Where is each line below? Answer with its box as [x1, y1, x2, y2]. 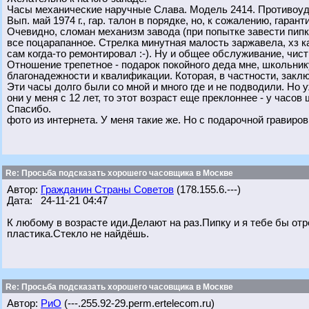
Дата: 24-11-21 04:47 [7, 195, 108, 206]
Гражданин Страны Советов [41, 184, 174, 195]
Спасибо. [7, 103, 51, 114]
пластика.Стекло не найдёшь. [7, 228, 149, 239]
